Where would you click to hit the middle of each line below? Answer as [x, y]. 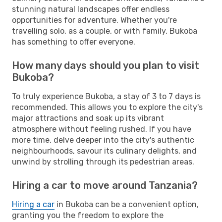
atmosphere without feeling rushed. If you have [102, 129]
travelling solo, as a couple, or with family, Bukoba [105, 31]
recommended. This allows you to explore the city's [107, 107]
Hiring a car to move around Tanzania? [105, 185]
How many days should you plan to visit [106, 65]
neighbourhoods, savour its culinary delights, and [104, 151]
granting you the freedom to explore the [88, 215]
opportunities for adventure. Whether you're [94, 20]
